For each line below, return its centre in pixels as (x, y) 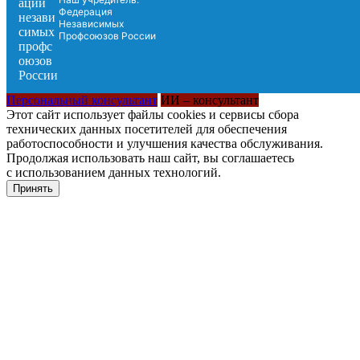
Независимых (91, 23)
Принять (33, 188)
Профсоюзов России (107, 35)
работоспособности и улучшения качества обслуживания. (165, 143)
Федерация (85, 11)
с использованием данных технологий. (114, 172)
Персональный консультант (82, 100)
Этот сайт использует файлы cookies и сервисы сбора (153, 114)
